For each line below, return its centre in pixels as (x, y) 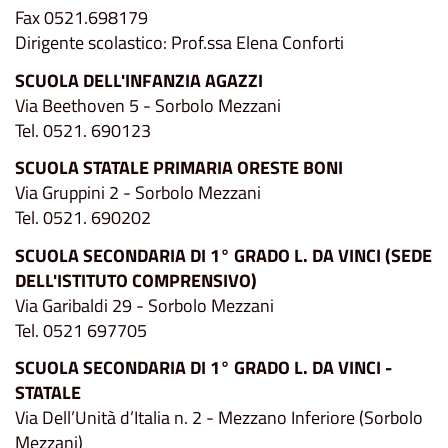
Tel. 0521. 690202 (83, 218)
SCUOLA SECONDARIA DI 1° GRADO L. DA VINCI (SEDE (223, 255)
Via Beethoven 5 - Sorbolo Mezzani (148, 105)
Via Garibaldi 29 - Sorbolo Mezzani (144, 305)
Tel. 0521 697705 (81, 330)
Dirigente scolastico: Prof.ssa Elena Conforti (179, 43)
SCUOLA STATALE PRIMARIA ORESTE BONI (179, 168)
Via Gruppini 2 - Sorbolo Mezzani (138, 193)
